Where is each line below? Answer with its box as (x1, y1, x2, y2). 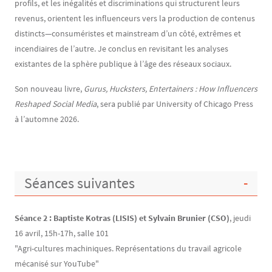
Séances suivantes (24, 173, 135, 192)
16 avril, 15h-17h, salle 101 (15, 227, 109, 239)
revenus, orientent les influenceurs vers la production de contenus (15, 12, 255, 24)
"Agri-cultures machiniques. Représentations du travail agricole (15, 242, 242, 254)
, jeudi (229, 212, 251, 223)
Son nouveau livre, (15, 83, 84, 94)
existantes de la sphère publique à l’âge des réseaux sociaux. (15, 58, 231, 69)
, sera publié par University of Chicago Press (97, 98, 253, 109)
